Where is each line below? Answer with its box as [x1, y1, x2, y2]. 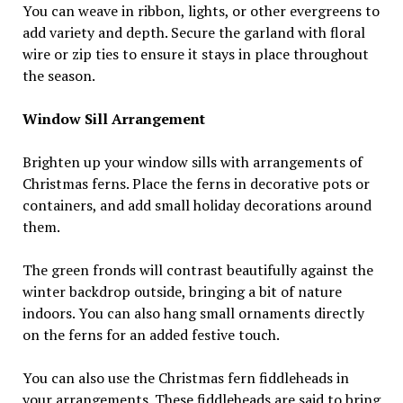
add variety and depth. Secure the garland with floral [22, 22, 365, 42]
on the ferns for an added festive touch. [22, 324, 280, 345]
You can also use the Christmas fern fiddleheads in [22, 367, 349, 388]
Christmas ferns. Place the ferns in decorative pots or [22, 173, 370, 193]
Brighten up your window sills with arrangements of [22, 151, 363, 172]
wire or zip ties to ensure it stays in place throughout [22, 43, 369, 64]
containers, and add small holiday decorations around [22, 194, 372, 215]
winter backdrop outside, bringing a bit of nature [22, 281, 342, 301]
